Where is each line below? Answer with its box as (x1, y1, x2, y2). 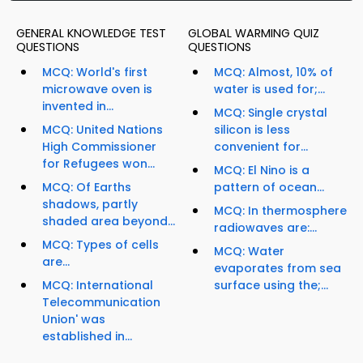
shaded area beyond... (42, 213, 175, 230)
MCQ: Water (214, 243, 284, 260)
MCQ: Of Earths (42, 179, 131, 196)
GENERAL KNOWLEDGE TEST (16, 25, 166, 42)
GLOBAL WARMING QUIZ (188, 25, 319, 42)
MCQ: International (42, 277, 153, 294)
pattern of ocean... (214, 179, 324, 196)
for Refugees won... (42, 156, 155, 173)
